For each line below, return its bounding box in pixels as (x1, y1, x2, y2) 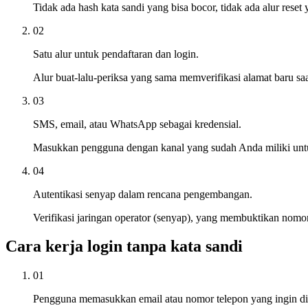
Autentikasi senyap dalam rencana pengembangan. (33, 188, 252, 200)
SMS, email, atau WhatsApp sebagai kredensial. (33, 118, 241, 130)
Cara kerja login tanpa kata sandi (5, 237, 243, 256)
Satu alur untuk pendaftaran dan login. (33, 47, 199, 60)
